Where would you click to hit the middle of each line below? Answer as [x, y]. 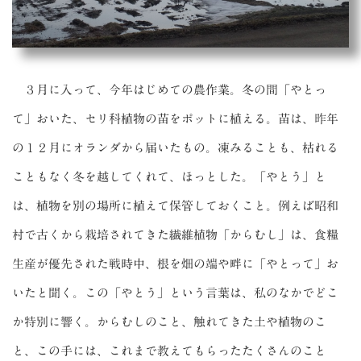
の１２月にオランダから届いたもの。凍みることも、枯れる [175, 147]
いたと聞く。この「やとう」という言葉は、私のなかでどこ [175, 293]
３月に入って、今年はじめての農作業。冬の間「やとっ [169, 89]
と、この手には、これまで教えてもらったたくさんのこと [169, 351]
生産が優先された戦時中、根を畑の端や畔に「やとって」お [175, 263]
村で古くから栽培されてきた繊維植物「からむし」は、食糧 [175, 234]
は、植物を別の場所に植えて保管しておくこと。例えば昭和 [175, 205]
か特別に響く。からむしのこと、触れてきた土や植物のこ [169, 322]
